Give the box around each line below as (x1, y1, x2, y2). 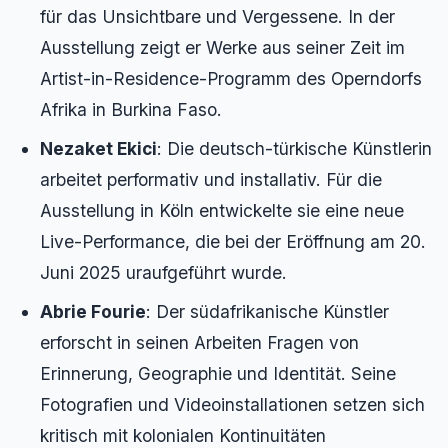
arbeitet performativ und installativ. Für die (40, 169, 382, 191)
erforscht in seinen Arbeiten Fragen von (40, 332, 359, 354)
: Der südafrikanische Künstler (146, 301, 389, 323)
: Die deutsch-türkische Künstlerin (157, 138, 432, 160)
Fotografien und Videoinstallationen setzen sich (40, 394, 425, 416)
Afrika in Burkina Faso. (40, 99, 222, 121)
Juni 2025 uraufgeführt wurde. (40, 262, 287, 284)
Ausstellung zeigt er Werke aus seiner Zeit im (40, 37, 405, 59)
